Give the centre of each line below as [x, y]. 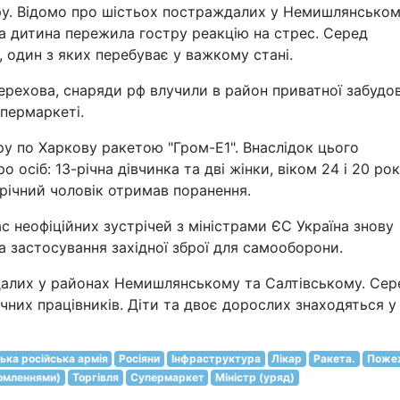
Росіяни [140, 358]
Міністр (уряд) [255, 377]
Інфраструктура [216, 358]
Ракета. [334, 358]
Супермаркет [167, 377]
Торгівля [95, 377]
